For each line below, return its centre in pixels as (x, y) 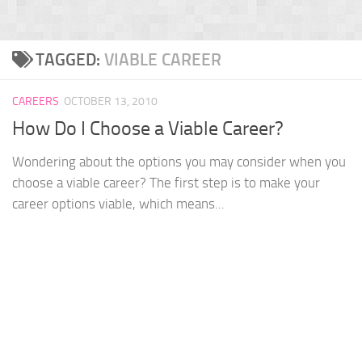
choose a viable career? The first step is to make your (166, 183)
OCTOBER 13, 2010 (111, 101)
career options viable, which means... (118, 204)
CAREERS (36, 101)
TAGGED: (69, 59)
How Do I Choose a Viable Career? (148, 129)
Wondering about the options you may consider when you (179, 162)
